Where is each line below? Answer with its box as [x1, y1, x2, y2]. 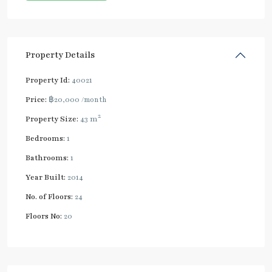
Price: [25, 94, 47, 104]
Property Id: [25, 75, 70, 85]
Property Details [25, 49, 95, 61]
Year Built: [25, 172, 66, 182]
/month [81, 94, 107, 104]
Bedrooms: [25, 133, 65, 143]
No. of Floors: [25, 191, 73, 202]
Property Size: [25, 114, 78, 124]
